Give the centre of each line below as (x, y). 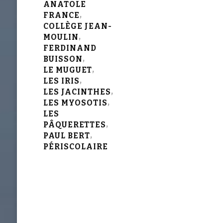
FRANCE (61, 15)
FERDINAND (70, 48)
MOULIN (61, 37)
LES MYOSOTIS (75, 103)
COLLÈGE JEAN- (77, 26)
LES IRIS (61, 81)
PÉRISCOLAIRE (75, 147)
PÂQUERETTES (74, 125)
